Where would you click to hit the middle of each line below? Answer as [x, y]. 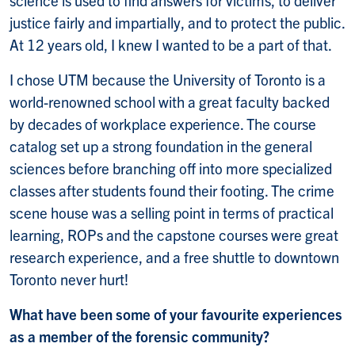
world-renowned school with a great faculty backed [170, 101]
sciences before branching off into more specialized [171, 168]
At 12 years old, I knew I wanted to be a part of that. [171, 44]
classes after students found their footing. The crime [172, 190]
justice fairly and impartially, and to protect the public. [177, 22]
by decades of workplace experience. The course [163, 123]
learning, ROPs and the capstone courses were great [174, 234]
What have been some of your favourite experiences [176, 313]
